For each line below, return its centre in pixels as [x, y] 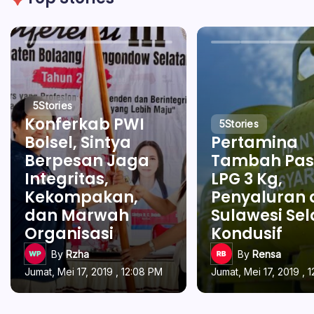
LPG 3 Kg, [246, 179]
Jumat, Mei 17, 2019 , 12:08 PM [94, 272]
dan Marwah [77, 216]
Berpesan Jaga [87, 161]
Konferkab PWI [84, 124]
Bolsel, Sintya [78, 143]
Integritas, [67, 179]
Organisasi [69, 234]
